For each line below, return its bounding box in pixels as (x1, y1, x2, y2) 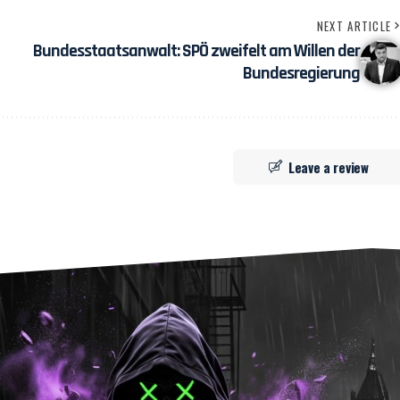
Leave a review (287, 156, 369, 177)
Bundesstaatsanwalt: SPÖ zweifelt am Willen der (32, 38, 360, 62)
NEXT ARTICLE (316, 16, 392, 35)
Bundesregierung (242, 61, 360, 85)
